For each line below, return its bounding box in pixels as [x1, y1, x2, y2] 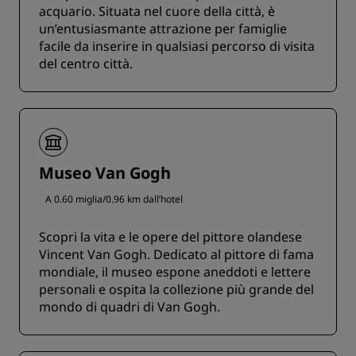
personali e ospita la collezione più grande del [39, 281, 314, 299]
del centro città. [39, 55, 133, 73]
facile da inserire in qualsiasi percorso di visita [39, 37, 315, 56]
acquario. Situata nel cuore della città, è [39, 2, 275, 21]
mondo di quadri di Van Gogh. [39, 298, 220, 316]
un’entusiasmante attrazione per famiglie [39, 20, 287, 38]
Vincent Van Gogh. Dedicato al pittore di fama [39, 246, 314, 264]
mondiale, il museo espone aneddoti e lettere [39, 263, 311, 281]
